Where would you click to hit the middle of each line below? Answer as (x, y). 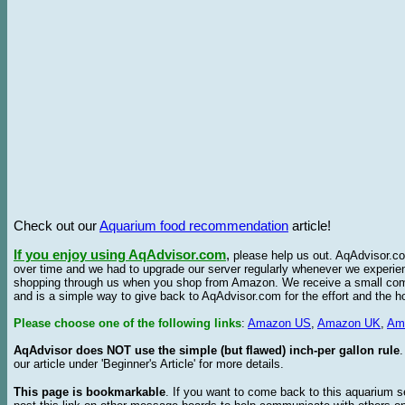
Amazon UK (349, 323)
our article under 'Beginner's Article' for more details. (149, 364)
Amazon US (279, 323)
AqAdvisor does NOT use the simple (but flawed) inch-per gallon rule (207, 350)
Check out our (57, 226)
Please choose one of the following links (127, 323)
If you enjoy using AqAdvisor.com (120, 255)
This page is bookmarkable (89, 392)
